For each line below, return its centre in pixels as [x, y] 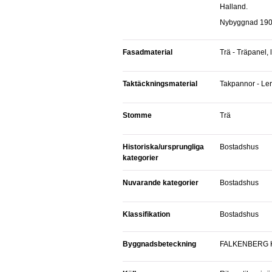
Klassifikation [146, 214]
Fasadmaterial [148, 52]
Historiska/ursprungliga [163, 147]
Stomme [137, 115]
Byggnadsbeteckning [159, 244]
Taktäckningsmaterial [160, 84]
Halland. [234, 7]
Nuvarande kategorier [161, 183]
